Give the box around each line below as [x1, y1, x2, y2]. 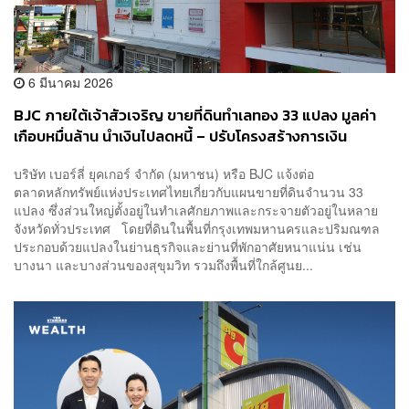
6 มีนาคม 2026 [25, 72, 113, 91]
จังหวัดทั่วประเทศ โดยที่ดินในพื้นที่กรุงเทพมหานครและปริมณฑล [14, 219, 380, 238]
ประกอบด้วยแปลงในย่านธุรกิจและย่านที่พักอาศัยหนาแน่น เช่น [14, 237, 362, 257]
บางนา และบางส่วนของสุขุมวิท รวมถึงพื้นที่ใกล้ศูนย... [14, 256, 313, 275]
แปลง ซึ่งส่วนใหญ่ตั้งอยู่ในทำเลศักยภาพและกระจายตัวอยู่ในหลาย [14, 201, 378, 220]
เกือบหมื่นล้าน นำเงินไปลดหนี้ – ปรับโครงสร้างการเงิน [14, 124, 347, 148]
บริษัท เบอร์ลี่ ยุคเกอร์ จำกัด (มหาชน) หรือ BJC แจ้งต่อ [14, 164, 314, 184]
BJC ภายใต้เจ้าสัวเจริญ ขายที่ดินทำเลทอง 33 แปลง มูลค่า [14, 103, 376, 127]
